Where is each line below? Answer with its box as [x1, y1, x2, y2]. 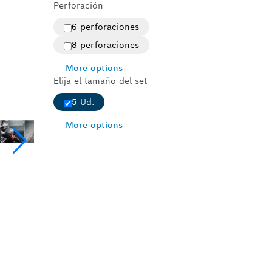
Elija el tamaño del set [53, 75, 147, 86]
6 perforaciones [71, 21, 139, 32]
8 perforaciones [71, 39, 139, 50]
